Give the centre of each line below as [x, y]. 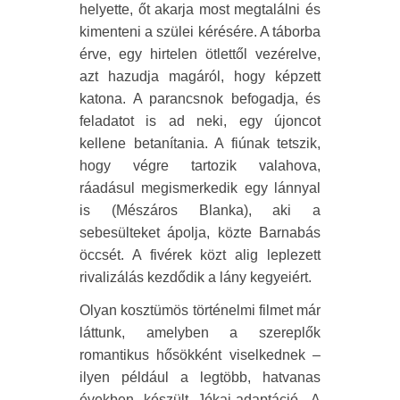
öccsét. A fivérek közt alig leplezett [200, 254]
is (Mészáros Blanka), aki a [200, 210]
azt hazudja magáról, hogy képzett [200, 76]
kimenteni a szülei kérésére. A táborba [200, 31]
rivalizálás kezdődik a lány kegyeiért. [196, 277]
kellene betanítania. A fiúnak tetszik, [200, 143]
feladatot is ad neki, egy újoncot [200, 121]
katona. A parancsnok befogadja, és [200, 98]
